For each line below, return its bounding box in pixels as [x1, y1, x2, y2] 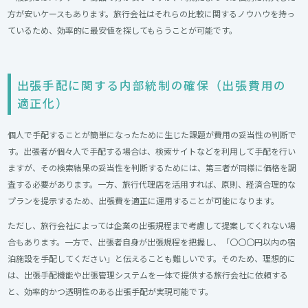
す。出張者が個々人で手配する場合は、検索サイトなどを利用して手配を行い [8, 144, 296, 157]
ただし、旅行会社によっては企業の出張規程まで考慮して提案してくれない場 [8, 219, 296, 231]
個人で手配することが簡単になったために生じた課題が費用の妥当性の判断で [8, 128, 297, 140]
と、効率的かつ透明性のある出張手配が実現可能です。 [8, 285, 214, 297]
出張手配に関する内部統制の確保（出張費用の [16, 76, 287, 93]
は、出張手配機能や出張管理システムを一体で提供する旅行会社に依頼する [8, 268, 289, 280]
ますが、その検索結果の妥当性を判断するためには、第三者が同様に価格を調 [8, 161, 297, 173]
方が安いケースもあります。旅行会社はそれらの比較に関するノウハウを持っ [8, 8, 296, 20]
